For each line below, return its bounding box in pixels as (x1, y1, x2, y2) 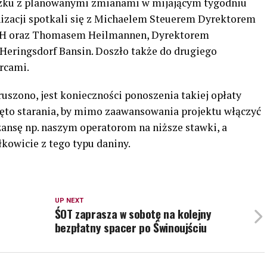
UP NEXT (54, 197, 83, 204)
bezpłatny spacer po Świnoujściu (54, 219, 207, 236)
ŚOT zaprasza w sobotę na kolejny (54, 205, 212, 222)
